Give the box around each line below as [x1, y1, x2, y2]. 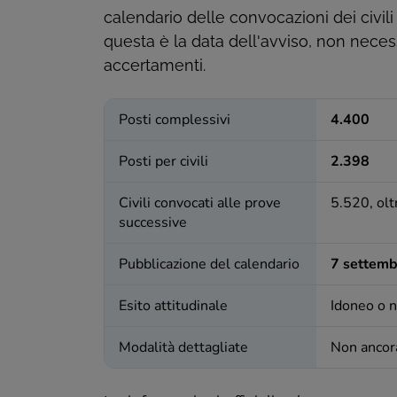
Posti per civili [119, 152, 208, 172]
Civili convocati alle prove [119, 193, 281, 214]
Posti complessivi [119, 110, 230, 130]
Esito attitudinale [119, 296, 228, 316]
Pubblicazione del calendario [119, 254, 300, 275]
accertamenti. [104, 56, 206, 75]
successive [119, 213, 187, 233]
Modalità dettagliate [119, 338, 248, 358]
